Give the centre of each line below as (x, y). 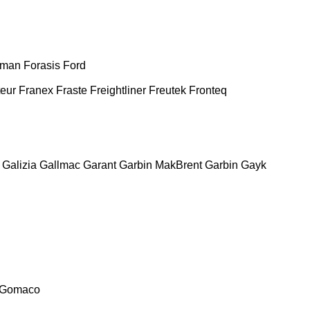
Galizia (19, 165)
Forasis (42, 65)
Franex (36, 90)
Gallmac (60, 165)
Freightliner (118, 90)
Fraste (72, 90)
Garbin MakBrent (161, 165)
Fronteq (208, 90)
